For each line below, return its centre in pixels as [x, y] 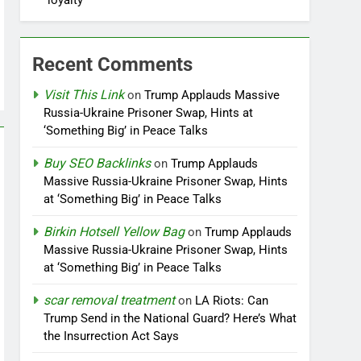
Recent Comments [113, 64]
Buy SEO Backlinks [98, 163]
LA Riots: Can [232, 301]
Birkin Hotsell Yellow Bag [114, 232]
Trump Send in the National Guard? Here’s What [170, 318]
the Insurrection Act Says [112, 336]
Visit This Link [84, 95]
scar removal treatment [110, 300]
